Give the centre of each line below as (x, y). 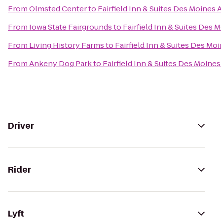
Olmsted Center (58, 9)
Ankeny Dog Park (60, 63)
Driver (21, 126)
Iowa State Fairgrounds (71, 27)
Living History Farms (67, 45)
